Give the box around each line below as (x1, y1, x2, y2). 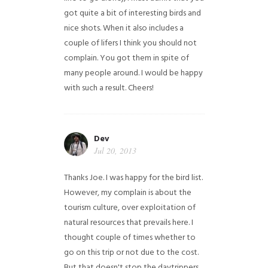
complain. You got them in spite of (63, 51, 189, 65)
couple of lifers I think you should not (63, 36, 197, 50)
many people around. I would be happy (63, 66, 203, 80)
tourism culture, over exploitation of (63, 201, 196, 215)
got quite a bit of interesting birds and (63, 7, 201, 20)
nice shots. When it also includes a (63, 22, 184, 35)
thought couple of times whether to (63, 231, 196, 245)
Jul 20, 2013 (93, 145, 136, 156)
